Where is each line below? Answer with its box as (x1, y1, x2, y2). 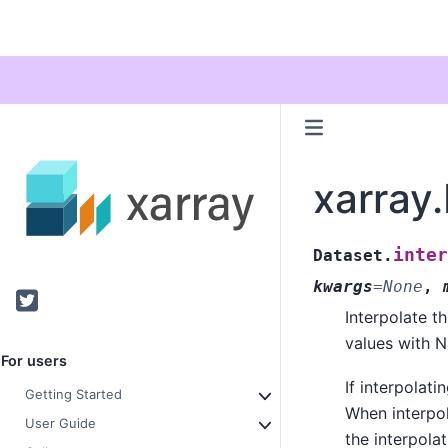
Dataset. (312, 245, 393, 265)
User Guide (25, 415, 96, 432)
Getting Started (25, 386, 122, 403)
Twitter (15, 287, 79, 312)
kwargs (312, 276, 373, 296)
